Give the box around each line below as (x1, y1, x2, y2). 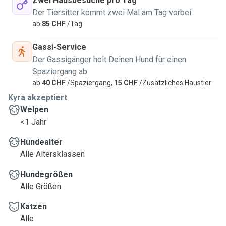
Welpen (20, 105, 48, 115)
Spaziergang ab (32, 67, 87, 76)
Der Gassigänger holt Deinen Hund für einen (32, 54, 186, 64)
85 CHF (40, 20, 66, 28)
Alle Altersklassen (20, 149, 85, 159)
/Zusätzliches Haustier (138, 79, 211, 87)
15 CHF (114, 79, 138, 87)
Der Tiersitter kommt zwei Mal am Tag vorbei (32, 8, 191, 17)
